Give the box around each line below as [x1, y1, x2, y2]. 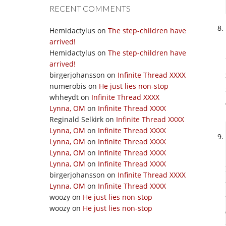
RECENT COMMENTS [49, 4, 131, 13]
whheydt [49, 92, 79, 102]
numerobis [49, 81, 86, 91]
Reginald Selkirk [49, 115, 103, 124]
